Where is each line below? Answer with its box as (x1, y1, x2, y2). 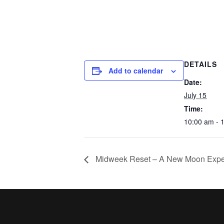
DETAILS (184, 58, 217, 69)
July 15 (184, 89, 206, 100)
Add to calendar (108, 65, 163, 75)
